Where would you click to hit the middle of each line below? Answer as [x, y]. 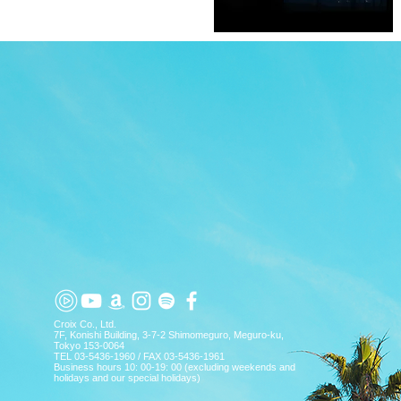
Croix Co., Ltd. [85, 324]
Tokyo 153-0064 [89, 346]
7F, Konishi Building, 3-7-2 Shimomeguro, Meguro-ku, [169, 335]
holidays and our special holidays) [127, 378]
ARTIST [358, 86]
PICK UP [282, 86]
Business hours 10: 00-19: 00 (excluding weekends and [175, 367]
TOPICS [206, 86]
